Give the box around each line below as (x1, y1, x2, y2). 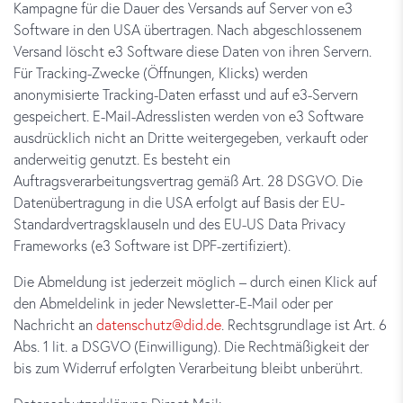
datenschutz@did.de (96, 315, 221, 334)
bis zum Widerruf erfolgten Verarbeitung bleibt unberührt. (13, 358, 363, 377)
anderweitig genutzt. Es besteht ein (13, 149, 230, 168)
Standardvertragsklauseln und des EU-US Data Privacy (13, 214, 345, 233)
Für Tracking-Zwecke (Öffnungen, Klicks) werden (13, 63, 308, 82)
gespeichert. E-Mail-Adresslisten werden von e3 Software (13, 106, 363, 125)
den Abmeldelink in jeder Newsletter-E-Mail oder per (13, 293, 333, 312)
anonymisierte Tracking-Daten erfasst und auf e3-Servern (13, 85, 358, 103)
